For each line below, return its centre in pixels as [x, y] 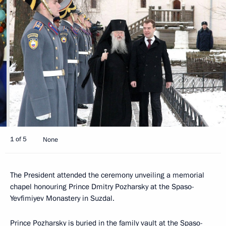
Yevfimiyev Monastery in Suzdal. [62, 198]
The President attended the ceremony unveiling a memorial [107, 175]
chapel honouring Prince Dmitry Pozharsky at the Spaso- [102, 186]
